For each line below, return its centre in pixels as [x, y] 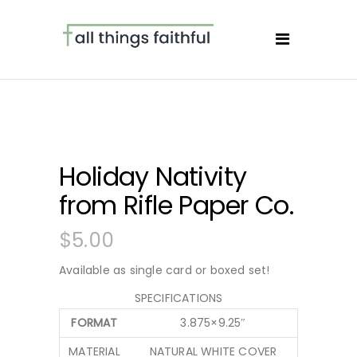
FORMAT [94, 322]
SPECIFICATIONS [178, 298]
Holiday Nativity [153, 176]
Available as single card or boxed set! [165, 270]
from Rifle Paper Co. [176, 205]
